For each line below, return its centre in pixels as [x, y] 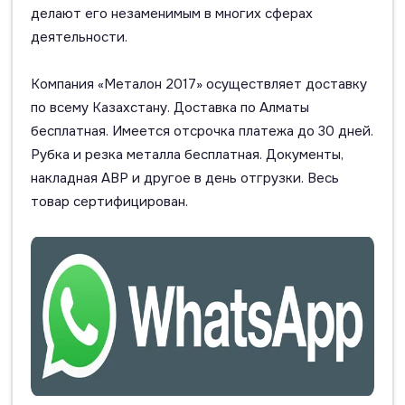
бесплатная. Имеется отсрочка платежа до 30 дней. [202, 131]
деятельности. [79, 37]
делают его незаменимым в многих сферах [172, 14]
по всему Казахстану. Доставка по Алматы [170, 108]
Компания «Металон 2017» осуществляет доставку [199, 84]
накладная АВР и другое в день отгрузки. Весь [185, 178]
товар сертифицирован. [109, 202]
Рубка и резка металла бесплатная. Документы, [187, 155]
